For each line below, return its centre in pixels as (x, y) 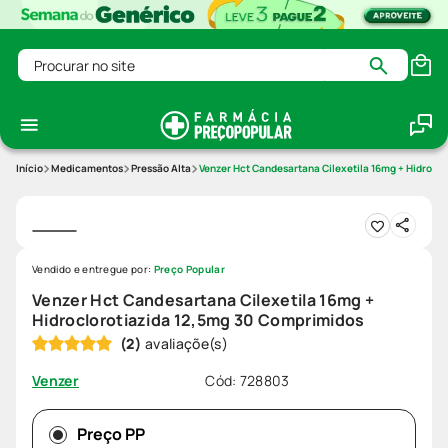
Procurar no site (75, 57)
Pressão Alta (161, 168)
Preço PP (111, 434)
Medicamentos (87, 168)
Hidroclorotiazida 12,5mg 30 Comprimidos (198, 320)
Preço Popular (189, 269)
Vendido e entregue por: (93, 269)
